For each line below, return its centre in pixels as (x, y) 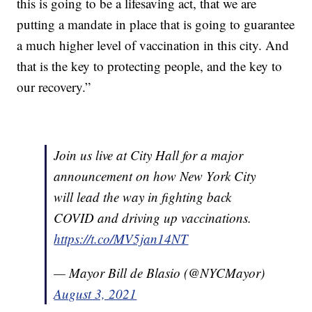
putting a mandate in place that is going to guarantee (156, 24)
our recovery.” (54, 87)
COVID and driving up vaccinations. (153, 218)
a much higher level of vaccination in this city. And (153, 45)
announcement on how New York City (155, 176)
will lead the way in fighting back (143, 197)
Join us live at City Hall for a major (149, 155)
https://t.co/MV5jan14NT (121, 239)
